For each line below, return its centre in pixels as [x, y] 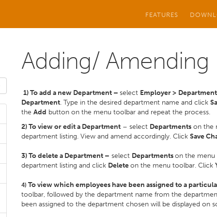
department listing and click [65, 165]
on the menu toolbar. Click [173, 165]
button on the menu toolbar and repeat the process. [129, 112]
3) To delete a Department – [65, 156]
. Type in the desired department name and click [135, 102]
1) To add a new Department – [71, 93]
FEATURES [162, 15]
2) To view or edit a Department [71, 127]
